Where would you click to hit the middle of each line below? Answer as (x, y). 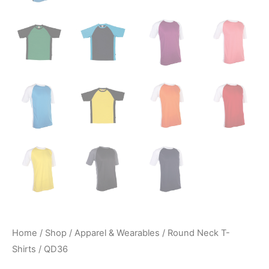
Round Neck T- (199, 233)
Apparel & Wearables (117, 233)
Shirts (24, 249)
